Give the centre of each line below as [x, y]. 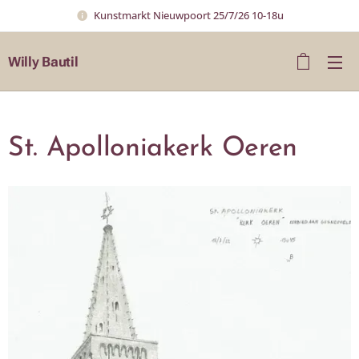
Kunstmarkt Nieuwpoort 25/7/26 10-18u [188, 15]
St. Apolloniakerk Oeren [153, 149]
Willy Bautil [43, 61]
